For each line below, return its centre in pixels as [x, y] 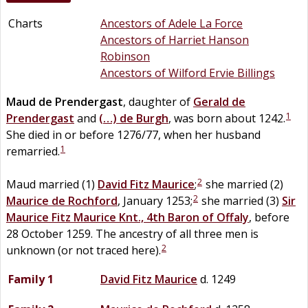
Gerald [211, 101]
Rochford [93, 200]
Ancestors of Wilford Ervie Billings [188, 73]
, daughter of [158, 101]
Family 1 [31, 279]
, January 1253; [155, 200]
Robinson [125, 56]
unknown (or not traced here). [84, 250]
